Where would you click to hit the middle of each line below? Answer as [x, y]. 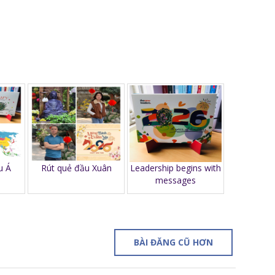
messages [176, 180]
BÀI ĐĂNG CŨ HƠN [173, 242]
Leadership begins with [176, 168]
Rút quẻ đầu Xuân [76, 168]
